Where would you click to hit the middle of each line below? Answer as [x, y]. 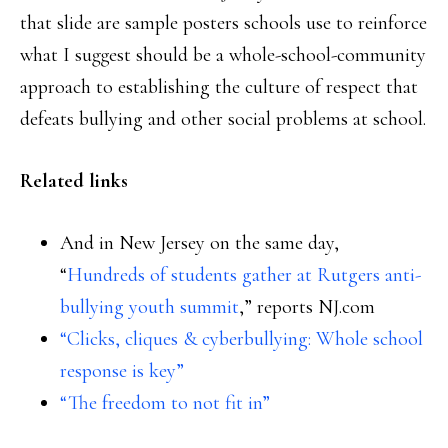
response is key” [122, 371]
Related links [74, 181]
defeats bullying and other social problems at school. [223, 119]
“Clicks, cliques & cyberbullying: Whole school [241, 339]
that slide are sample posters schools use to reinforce [223, 23]
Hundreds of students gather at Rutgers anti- [244, 275]
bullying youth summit [149, 307]
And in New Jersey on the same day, [199, 243]
